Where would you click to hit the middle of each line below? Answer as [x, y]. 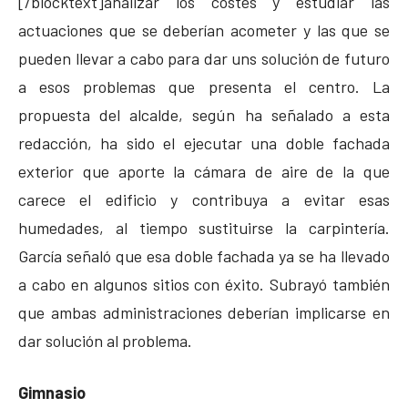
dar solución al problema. [105, 340]
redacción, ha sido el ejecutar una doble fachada [204, 143]
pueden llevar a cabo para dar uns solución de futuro [204, 58]
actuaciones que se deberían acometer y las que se [204, 30]
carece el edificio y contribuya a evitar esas [204, 199]
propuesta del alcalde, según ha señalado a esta [204, 114]
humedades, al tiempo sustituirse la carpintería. [204, 227]
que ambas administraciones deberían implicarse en [204, 312]
